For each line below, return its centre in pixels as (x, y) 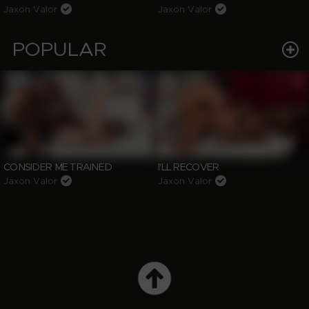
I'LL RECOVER (189, 167)
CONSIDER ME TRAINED (58, 167)
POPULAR (59, 50)
